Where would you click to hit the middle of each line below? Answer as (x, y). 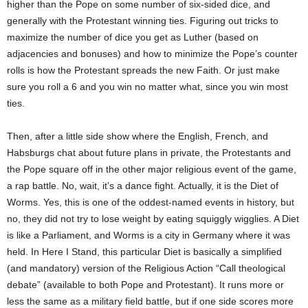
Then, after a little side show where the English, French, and (137, 136)
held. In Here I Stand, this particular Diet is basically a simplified (144, 252)
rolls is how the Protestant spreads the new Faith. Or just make (143, 70)
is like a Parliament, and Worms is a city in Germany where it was (148, 235)
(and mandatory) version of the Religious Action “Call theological (146, 268)
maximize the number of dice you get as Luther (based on (133, 37)
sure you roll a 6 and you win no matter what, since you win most (147, 87)
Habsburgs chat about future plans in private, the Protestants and (149, 153)
